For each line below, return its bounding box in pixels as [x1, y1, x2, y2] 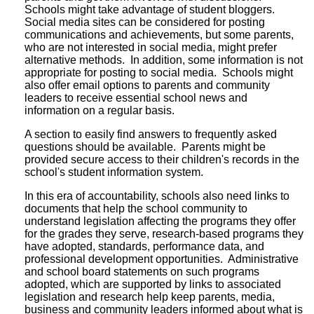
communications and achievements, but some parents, [25, 28, 294, 41]
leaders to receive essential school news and [25, 91, 247, 104]
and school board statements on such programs [25, 265, 259, 278]
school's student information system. [25, 165, 203, 178]
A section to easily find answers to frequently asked [25, 128, 277, 140]
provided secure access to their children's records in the [25, 153, 299, 165]
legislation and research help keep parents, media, [25, 290, 275, 303]
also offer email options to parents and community [25, 78, 270, 91]
